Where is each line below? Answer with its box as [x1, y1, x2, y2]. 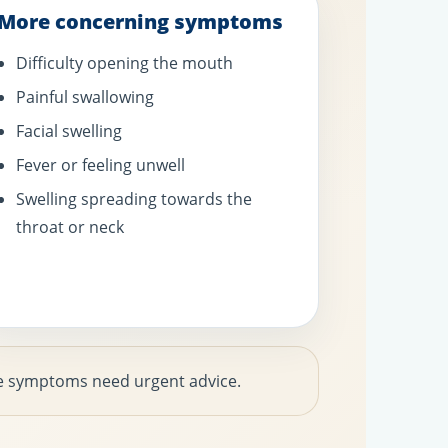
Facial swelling [15, 120, 122, 143]
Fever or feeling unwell [15, 154, 185, 177]
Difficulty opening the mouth [15, 52, 233, 75]
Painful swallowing [15, 86, 154, 109]
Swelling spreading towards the [15, 188, 252, 211]
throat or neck [15, 216, 124, 239]
